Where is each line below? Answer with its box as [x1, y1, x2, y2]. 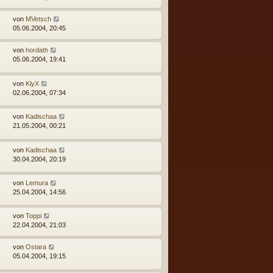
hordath [26, 46, 48, 54]
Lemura [26, 179, 48, 186]
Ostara [26, 243, 46, 251]
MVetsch [26, 15, 51, 23]
